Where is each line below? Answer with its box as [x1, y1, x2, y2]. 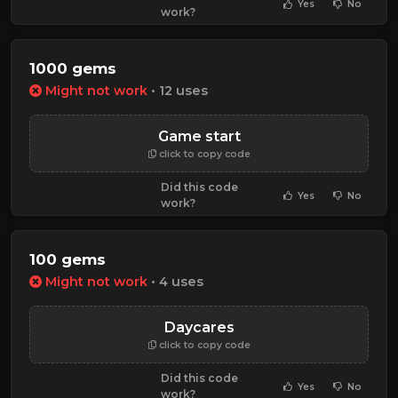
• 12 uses [147, 83, 208, 99]
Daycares [163, 319, 235, 337]
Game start [157, 128, 241, 146]
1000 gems [29, 59, 116, 77]
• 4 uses [147, 274, 203, 291]
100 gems [29, 251, 106, 269]
